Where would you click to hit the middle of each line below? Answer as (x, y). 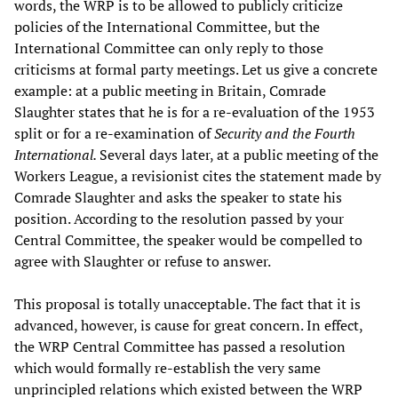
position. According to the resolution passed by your (179, 218)
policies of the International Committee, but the (167, 26)
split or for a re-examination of (114, 133)
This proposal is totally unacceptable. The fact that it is (187, 303)
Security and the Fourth (285, 133)
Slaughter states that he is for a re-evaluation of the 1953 (195, 111)
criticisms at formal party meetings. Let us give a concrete (196, 69)
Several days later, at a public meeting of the (239, 154)
